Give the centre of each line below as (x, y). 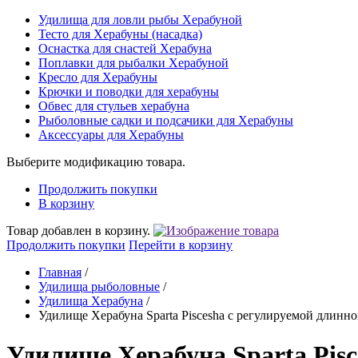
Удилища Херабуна (91, 301)
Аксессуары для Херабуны (111, 135)
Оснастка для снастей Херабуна (125, 49)
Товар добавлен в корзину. (78, 231)
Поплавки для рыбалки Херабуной (133, 63)
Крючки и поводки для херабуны (129, 92)
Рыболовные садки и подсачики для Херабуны (166, 121)
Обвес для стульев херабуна (114, 106)
